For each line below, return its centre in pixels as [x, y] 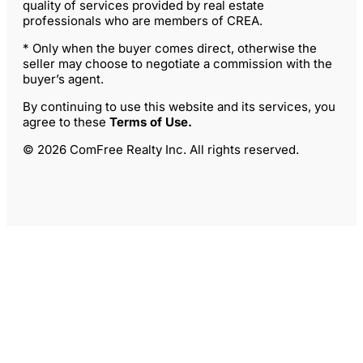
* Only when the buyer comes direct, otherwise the [170, 49]
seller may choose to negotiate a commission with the [177, 64]
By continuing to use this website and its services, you [179, 107]
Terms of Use [149, 122]
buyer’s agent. [63, 79]
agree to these [66, 122]
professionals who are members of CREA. [143, 21]
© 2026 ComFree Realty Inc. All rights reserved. [161, 150]
